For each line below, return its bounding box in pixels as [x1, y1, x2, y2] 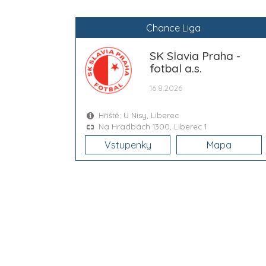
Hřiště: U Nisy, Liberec [99, 110, 179, 120]
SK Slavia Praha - [150, 48, 241, 63]
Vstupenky [104, 138, 151, 151]
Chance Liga [146, 21, 201, 34]
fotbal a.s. [150, 61, 202, 75]
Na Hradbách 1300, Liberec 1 [99, 121, 207, 131]
